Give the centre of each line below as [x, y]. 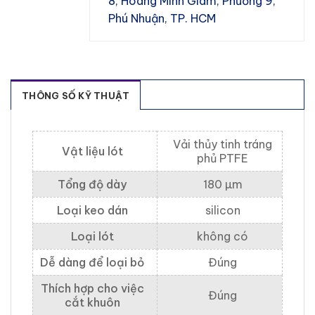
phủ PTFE [223, 159]
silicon [223, 211]
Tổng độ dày [92, 185]
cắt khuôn [92, 303]
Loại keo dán [92, 211]
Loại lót [92, 237]
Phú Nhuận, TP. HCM [162, 18]
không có [223, 237]
